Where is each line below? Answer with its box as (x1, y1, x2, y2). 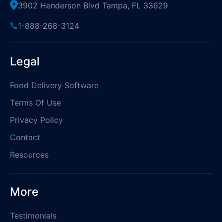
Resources (10, 149, 49, 160)
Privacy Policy (10, 114, 63, 125)
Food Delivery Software (10, 80, 99, 90)
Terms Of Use (10, 97, 61, 108)
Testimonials (10, 210, 56, 221)
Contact (10, 132, 40, 142)
